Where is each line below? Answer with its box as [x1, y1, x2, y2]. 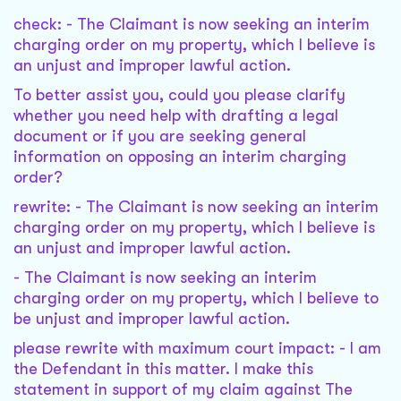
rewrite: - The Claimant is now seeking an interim [13, 198, 379, 217]
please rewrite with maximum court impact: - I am [13, 339, 381, 358]
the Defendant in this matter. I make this [13, 360, 313, 379]
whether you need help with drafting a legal [13, 107, 338, 125]
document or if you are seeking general [13, 127, 306, 146]
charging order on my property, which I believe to [13, 289, 379, 308]
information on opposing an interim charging [13, 148, 346, 166]
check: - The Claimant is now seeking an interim [13, 15, 370, 34]
